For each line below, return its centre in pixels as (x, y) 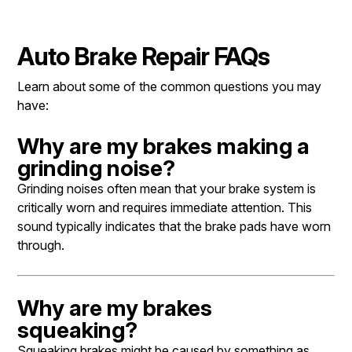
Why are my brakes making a (163, 146)
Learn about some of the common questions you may (169, 86)
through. (41, 245)
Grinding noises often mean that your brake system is (167, 188)
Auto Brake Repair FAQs (144, 57)
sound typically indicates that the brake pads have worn (174, 226)
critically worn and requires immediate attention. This (165, 207)
